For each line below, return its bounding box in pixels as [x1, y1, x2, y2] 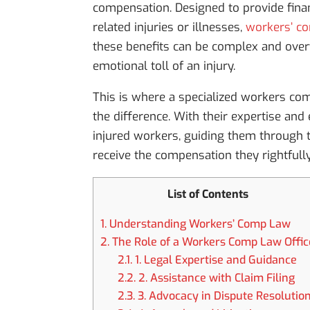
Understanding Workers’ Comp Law [107, 217, 291, 232]
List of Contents [167, 187, 248, 202]
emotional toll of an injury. [93, 58, 236, 75]
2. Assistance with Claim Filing [135, 271, 295, 286]
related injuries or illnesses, [93, 19, 246, 36]
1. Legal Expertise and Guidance [131, 253, 297, 268]
